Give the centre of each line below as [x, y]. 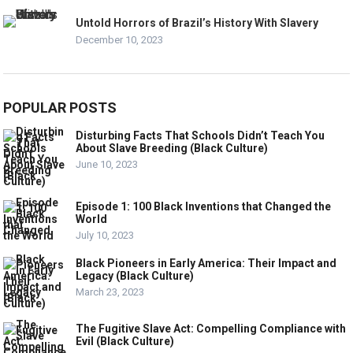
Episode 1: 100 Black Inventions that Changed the [204, 206]
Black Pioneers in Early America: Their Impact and [206, 263]
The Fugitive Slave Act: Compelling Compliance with [211, 328]
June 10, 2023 [107, 164]
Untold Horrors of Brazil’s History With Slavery [197, 22]
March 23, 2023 [110, 292]
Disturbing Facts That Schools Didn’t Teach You [201, 135]
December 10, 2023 [120, 39]
